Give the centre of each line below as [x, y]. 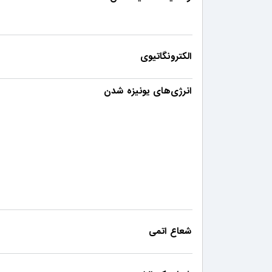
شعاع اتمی [170, 232]
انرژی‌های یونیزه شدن [148, 91]
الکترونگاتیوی [165, 57]
